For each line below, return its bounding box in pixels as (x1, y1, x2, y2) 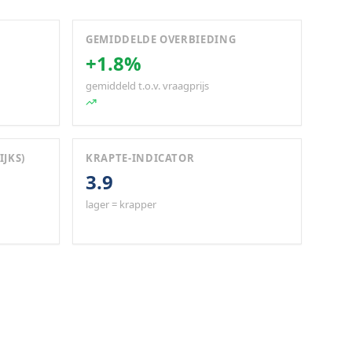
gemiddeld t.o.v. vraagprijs (86, 79, 209, 93)
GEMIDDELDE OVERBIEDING (86, 32, 236, 46)
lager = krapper (86, 197, 156, 211)
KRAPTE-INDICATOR (86, 151, 195, 165)
